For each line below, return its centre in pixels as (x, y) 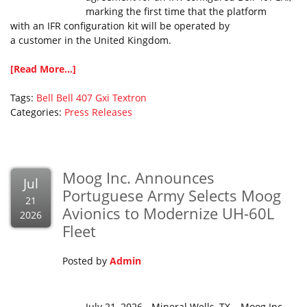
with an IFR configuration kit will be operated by (120, 26)
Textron (130, 98)
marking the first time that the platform (176, 11)
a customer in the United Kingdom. (92, 40)
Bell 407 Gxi (83, 98)
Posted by (86, 261)
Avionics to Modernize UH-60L (168, 213)
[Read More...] (43, 69)
